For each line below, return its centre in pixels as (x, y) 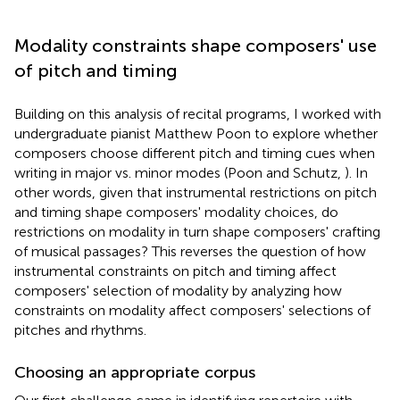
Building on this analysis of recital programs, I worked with (198, 113)
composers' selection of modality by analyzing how (178, 290)
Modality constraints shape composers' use (196, 45)
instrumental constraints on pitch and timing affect (175, 271)
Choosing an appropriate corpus (135, 372)
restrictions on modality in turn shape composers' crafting (197, 231)
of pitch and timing (96, 70)
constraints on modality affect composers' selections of (192, 310)
